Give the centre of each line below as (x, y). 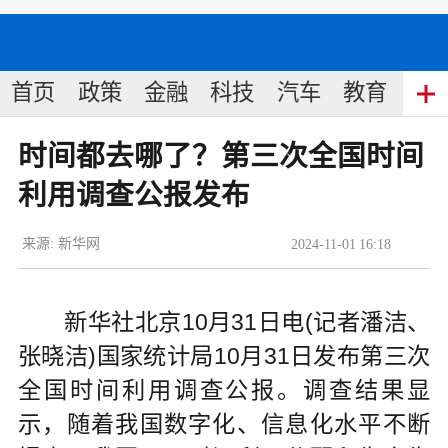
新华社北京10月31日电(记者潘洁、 (224, 321)
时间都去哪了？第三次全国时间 (220, 156)
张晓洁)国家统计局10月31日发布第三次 (224, 355)
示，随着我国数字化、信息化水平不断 (224, 423)
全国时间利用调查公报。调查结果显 (224, 389)
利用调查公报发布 (133, 195)
